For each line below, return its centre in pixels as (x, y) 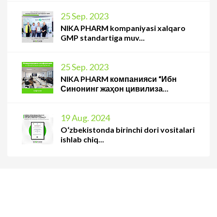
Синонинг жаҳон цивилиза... (115, 89)
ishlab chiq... (82, 139)
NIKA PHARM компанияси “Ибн (119, 79)
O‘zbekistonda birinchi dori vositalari (128, 130)
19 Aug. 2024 (85, 118)
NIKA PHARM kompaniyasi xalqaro (123, 28)
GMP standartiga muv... (103, 38)
